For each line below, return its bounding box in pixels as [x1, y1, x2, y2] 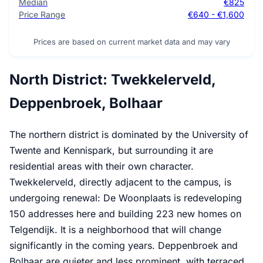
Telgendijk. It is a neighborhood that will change [9, 223, 221, 235]
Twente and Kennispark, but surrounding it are [9, 144, 213, 156]
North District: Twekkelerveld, [9, 71, 215, 89]
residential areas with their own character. [9, 160, 194, 172]
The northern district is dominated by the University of [9, 128, 248, 140]
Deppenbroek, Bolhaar [9, 95, 163, 112]
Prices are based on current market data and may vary [33, 37, 230, 47]
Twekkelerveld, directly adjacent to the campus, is [9, 176, 231, 188]
